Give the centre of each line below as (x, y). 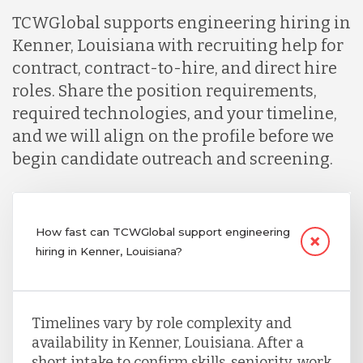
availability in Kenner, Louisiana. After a (167, 342)
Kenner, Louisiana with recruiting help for (178, 45)
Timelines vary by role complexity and (161, 323)
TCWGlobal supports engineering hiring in (181, 22)
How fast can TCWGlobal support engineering (162, 231)
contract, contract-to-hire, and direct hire (175, 68)
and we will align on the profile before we (173, 136)
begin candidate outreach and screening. (173, 158)
